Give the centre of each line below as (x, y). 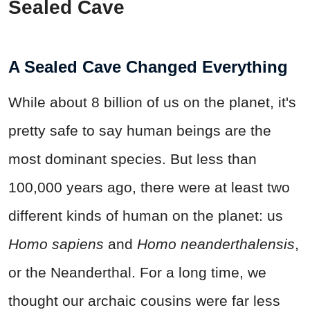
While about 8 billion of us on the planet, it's (152, 102)
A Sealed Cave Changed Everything (148, 66)
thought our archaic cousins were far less (144, 300)
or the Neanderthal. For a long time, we (137, 272)
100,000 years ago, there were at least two (149, 187)
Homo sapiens (56, 244)
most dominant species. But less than (133, 158)
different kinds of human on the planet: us (146, 215)
